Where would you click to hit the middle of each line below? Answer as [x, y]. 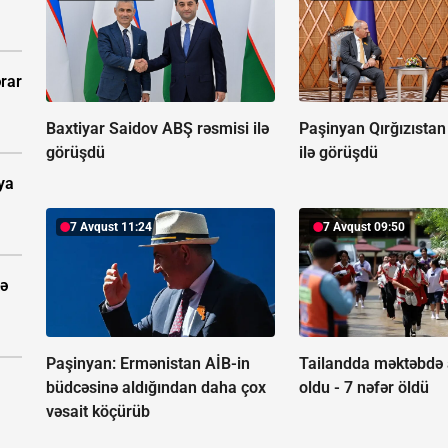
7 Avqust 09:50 [364, 227]
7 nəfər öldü [387, 388]
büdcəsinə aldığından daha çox [156, 388]
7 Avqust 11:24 [111, 227]
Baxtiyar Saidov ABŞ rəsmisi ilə [157, 129]
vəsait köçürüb [98, 412]
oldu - [322, 388]
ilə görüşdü [339, 153]
